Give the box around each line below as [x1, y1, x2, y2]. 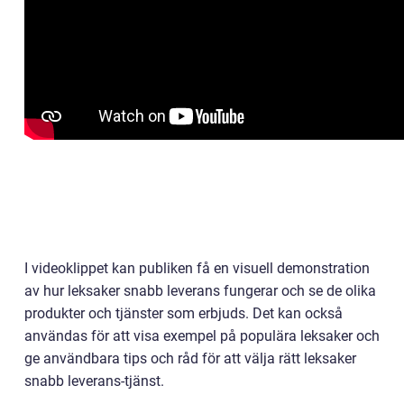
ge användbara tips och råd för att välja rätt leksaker [24, 350, 356, 368]
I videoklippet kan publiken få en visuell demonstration [24, 260, 370, 278]
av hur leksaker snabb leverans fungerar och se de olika [24, 282, 376, 300]
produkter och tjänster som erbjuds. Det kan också [24, 305, 343, 323]
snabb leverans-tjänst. [24, 372, 164, 390]
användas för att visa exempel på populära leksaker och [24, 327, 380, 345]
